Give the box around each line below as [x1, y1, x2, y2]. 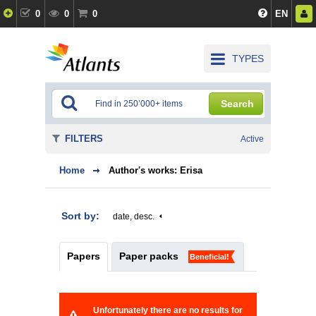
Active [241, 134, 264, 144]
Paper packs [119, 250, 178, 262]
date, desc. [113, 212, 154, 221]
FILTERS [65, 133, 103, 144]
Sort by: [61, 210, 102, 221]
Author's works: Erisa [109, 165, 202, 176]
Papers [67, 250, 100, 262]
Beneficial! [190, 253, 229, 261]
